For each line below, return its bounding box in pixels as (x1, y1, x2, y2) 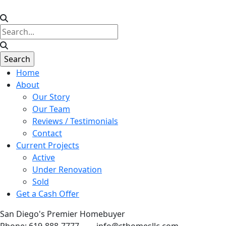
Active (32, 152, 55, 163)
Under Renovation (32, 164, 102, 175)
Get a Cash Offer (16, 188, 79, 199)
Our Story (32, 91, 70, 102)
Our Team (32, 103, 70, 115)
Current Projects (16, 140, 79, 151)
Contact (32, 128, 62, 139)
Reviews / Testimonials (32, 116, 118, 127)
